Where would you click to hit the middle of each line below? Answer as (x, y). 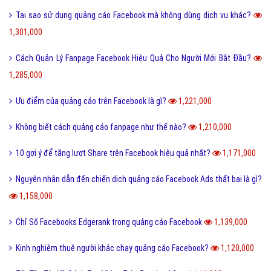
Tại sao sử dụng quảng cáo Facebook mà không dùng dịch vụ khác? (135, 15)
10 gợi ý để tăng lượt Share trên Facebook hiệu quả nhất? (114, 153)
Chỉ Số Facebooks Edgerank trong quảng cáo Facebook (110, 222)
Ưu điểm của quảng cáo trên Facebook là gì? (92, 101)
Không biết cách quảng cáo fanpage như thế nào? (102, 127)
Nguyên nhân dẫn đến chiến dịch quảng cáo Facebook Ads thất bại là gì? (139, 179)
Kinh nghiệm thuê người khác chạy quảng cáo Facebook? (113, 248)
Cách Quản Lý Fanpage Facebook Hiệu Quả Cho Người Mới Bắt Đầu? (135, 58)
